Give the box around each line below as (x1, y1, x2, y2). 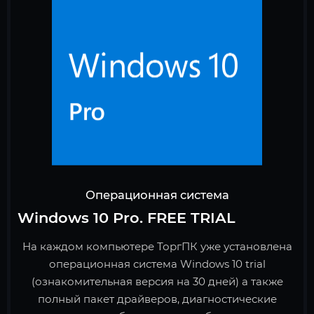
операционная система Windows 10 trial (48, 257, 266, 271)
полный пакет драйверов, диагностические (37, 292, 277, 306)
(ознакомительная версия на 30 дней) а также (31, 275, 283, 289)
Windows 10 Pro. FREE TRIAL (18, 209, 235, 227)
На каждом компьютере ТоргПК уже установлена (22, 240, 292, 254)
